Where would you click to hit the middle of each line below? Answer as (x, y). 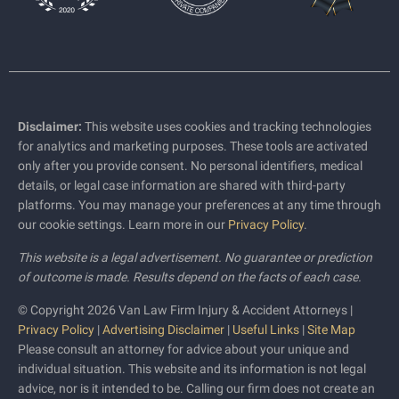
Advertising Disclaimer (163, 330)
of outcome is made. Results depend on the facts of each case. (190, 277)
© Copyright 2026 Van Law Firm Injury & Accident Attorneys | (185, 310)
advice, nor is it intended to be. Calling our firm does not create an (196, 388)
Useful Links (266, 330)
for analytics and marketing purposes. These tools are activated (193, 146)
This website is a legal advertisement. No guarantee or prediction (195, 257)
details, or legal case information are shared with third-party (182, 185)
